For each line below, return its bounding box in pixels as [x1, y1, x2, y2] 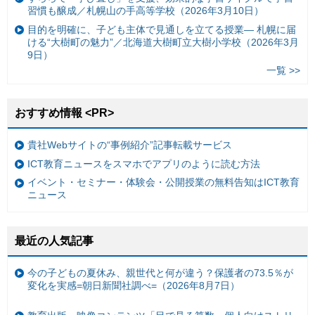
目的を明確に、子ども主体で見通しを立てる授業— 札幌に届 [27, 23, 296, 35]
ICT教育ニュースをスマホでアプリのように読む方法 [27, 157, 260, 169]
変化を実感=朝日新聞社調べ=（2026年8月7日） [27, 280, 240, 291]
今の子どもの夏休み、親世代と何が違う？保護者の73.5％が [27, 267, 293, 278]
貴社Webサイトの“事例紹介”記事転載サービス [27, 139, 232, 151]
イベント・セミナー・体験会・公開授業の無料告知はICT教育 [27, 176, 300, 188]
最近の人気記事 [15, 234, 94, 247]
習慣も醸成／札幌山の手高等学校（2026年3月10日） [27, 4, 264, 16]
